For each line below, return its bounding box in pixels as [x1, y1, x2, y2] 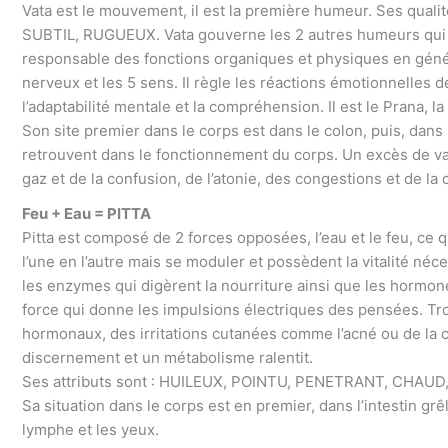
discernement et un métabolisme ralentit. [22, 347, 313, 367]
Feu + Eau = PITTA [22, 203, 151, 223]
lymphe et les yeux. [22, 419, 159, 439]
